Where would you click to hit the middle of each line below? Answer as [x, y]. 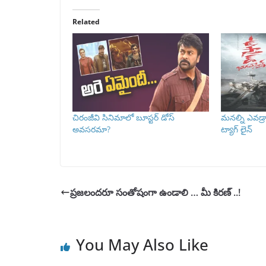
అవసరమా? [91, 129]
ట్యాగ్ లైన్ [236, 129]
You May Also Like [142, 244]
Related [86, 22]
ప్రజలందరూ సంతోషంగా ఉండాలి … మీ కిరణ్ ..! [155, 192]
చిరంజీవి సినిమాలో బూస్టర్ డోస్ [123, 117]
